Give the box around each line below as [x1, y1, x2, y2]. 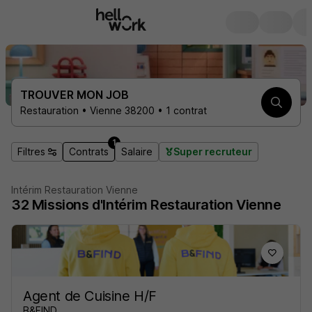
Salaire [121, 146, 153, 157]
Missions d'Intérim [31, 196, 148, 213]
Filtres [17, 146, 45, 157]
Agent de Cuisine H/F [23, 288, 157, 304]
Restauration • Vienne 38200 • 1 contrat [20, 104, 207, 116]
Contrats [69, 146, 109, 157]
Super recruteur [173, 146, 252, 157]
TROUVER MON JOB [20, 88, 129, 102]
